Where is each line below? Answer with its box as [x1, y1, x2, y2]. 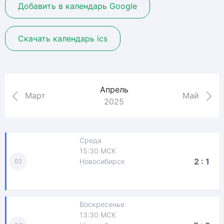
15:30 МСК [79, 146, 116, 155]
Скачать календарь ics [18, 33, 107, 43]
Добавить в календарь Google [18, 1, 137, 11]
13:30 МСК [79, 210, 116, 219]
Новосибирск [79, 157, 125, 165]
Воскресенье [79, 200, 124, 208]
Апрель [99, 84, 128, 94]
